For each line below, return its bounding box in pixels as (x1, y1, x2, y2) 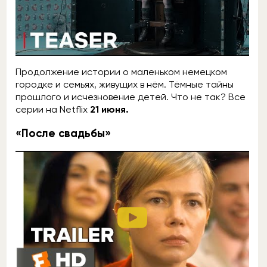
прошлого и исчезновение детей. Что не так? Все (15, 91, 246, 103)
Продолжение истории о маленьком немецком (15, 66, 227, 78)
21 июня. (88, 104, 129, 116)
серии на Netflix (15, 104, 88, 116)
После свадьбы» (21, 126, 111, 141)
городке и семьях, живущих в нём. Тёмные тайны (15, 79, 234, 91)
